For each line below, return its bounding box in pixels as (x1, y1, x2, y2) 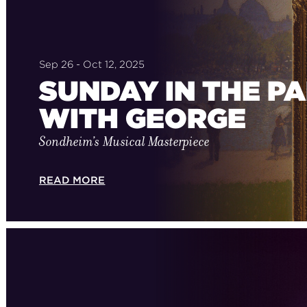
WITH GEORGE (38, 101, 246, 135)
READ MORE (38, 174, 106, 187)
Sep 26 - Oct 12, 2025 (38, 58, 145, 71)
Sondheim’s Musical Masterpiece (38, 132, 210, 151)
